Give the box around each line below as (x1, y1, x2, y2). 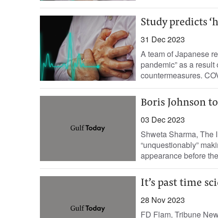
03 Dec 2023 (140, 114, 185, 125)
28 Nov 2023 (140, 194, 185, 205)
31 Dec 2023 (140, 34, 185, 45)
